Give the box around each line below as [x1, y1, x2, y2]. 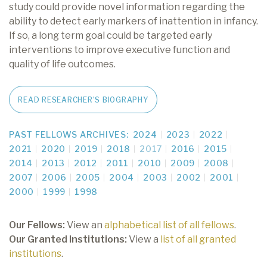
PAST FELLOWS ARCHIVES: [9, 129, 129, 140]
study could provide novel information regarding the [9, 1, 245, 13]
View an [65, 219, 104, 231]
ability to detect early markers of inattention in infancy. [9, 15, 258, 27]
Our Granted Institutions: [9, 234, 127, 246]
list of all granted [160, 234, 236, 246]
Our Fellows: [9, 219, 65, 231]
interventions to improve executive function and [9, 44, 230, 55]
